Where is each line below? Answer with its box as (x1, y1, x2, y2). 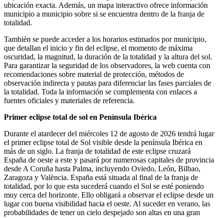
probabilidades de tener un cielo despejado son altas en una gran (4, 208, 200, 217)
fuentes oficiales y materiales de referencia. (4, 96, 135, 105)
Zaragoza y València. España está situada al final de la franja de (4, 173, 198, 182)
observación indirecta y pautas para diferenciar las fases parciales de (4, 78, 211, 87)
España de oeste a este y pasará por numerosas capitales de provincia (4, 155, 214, 164)
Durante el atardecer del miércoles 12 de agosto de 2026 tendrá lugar (4, 129, 214, 138)
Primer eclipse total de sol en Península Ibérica (4, 112, 157, 121)
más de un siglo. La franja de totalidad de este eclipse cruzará (4, 146, 191, 155)
